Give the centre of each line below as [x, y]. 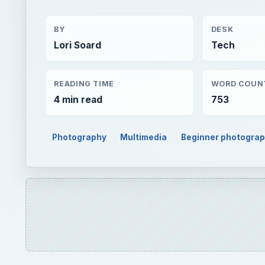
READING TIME [84, 83]
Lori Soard [78, 46]
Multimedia [144, 137]
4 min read [78, 99]
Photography [79, 137]
